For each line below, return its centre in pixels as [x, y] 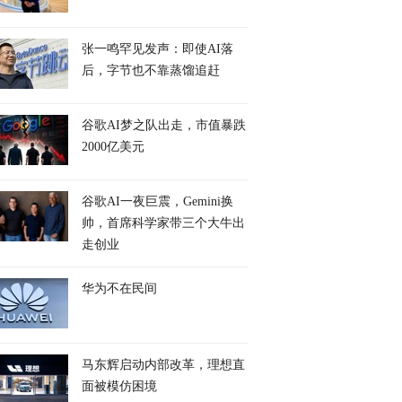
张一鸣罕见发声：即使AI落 [157, 49]
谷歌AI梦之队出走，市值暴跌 [164, 125]
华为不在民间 [119, 288]
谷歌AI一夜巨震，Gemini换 [157, 201]
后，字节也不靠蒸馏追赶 [151, 70]
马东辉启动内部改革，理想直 [163, 365]
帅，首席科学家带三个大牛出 [163, 223]
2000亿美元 [113, 147]
